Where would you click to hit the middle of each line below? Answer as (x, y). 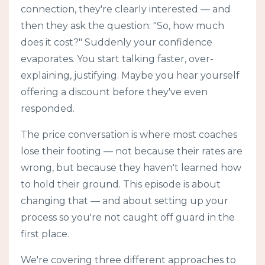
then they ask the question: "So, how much (122, 25)
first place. (45, 234)
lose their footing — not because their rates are (132, 151)
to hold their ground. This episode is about (121, 184)
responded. (48, 108)
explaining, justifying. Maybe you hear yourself (130, 75)
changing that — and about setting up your (125, 201)
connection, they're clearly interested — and (126, 9)
